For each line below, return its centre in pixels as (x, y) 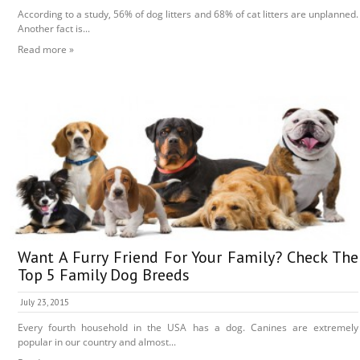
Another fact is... (54, 29)
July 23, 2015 (45, 303)
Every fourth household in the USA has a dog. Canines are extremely (188, 328)
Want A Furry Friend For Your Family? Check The (188, 258)
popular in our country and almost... (97, 342)
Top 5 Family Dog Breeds (104, 275)
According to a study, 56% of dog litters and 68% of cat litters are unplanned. (188, 14)
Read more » (46, 50)
